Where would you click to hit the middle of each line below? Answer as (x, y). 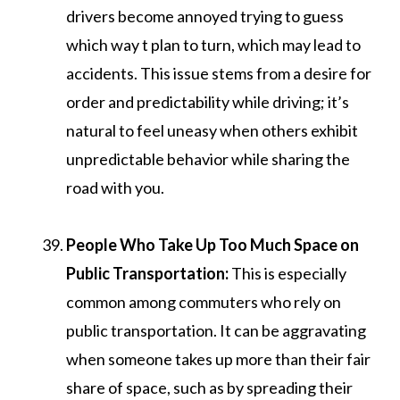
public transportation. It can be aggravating (216, 330)
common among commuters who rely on (204, 301)
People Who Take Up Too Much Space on (212, 244)
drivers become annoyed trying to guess (205, 16)
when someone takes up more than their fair (218, 358)
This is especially (287, 273)
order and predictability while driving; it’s (208, 101)
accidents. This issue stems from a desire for (219, 73)
